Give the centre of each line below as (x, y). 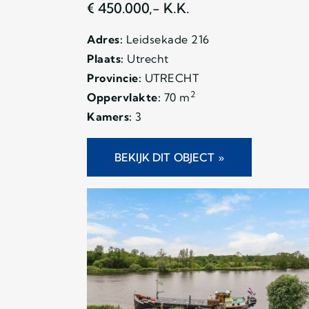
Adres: (105, 39)
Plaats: (106, 58)
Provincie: (114, 78)
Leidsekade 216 (166, 39)
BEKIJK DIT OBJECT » (169, 157)
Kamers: (110, 116)
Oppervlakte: (124, 97)
